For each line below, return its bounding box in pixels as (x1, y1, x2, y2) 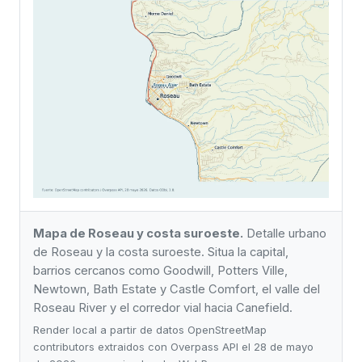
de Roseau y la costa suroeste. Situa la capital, (33, 244, 288, 259)
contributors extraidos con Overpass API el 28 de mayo (33, 340, 314, 354)
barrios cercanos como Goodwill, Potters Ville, (33, 263, 288, 278)
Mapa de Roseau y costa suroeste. (33, 225, 243, 241)
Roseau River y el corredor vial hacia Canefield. (33, 300, 293, 315)
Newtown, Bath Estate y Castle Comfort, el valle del (33, 281, 320, 297)
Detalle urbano (243, 225, 326, 241)
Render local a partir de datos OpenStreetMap (33, 323, 267, 337)
